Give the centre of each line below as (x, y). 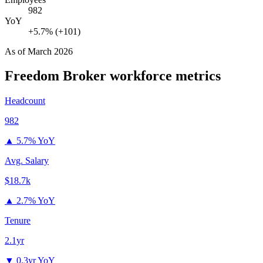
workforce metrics (163, 76)
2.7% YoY (36, 201)
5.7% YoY (36, 141)
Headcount (25, 101)
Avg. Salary (27, 161)
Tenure (18, 221)
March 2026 (50, 51)
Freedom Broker (55, 76)
